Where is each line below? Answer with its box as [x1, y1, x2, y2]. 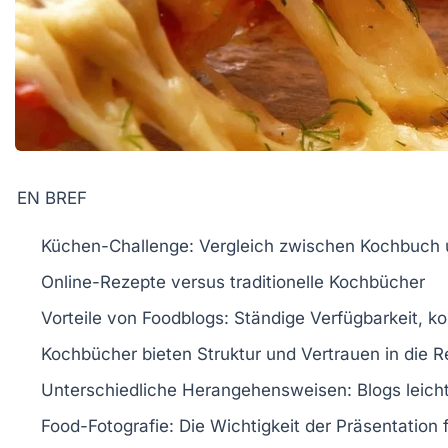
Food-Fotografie [41, 416, 169, 437]
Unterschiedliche [41, 380, 182, 401]
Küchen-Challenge [41, 236, 189, 257]
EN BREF [17, 188, 87, 209]
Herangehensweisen [182, 380, 347, 401]
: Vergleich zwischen [189, 236, 360, 257]
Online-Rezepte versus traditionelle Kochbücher [41, 272, 425, 293]
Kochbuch [360, 236, 440, 257]
